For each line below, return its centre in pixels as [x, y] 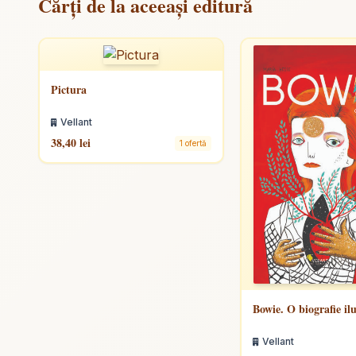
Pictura [69, 89]
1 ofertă [193, 143]
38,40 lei [71, 143]
